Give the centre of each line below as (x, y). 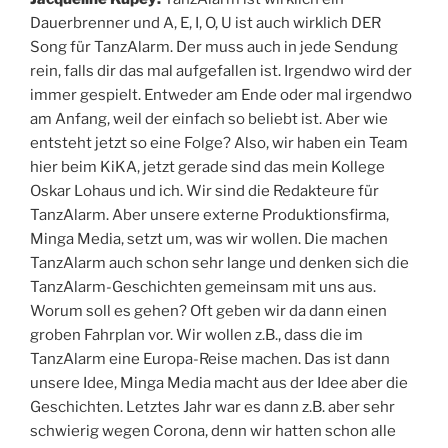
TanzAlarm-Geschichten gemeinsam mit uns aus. (203, 286)
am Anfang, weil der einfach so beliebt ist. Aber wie (209, 118)
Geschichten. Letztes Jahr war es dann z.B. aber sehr (212, 406)
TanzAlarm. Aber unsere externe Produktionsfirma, (209, 214)
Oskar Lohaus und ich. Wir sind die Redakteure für (204, 190)
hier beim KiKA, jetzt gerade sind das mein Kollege (207, 166)
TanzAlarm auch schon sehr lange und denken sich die (219, 262)
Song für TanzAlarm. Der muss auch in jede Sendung (214, 46)
